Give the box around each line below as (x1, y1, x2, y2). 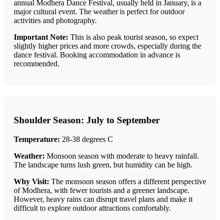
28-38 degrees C (60, 135, 113, 143)
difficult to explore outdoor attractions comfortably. (14, 203, 171, 212)
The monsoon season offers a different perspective (49, 177, 206, 186)
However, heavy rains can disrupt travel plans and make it (14, 194, 192, 203)
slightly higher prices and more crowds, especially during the (14, 42, 201, 51)
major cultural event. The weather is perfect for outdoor (14, 7, 185, 16)
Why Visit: (14, 177, 49, 186)
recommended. (14, 59, 59, 68)
